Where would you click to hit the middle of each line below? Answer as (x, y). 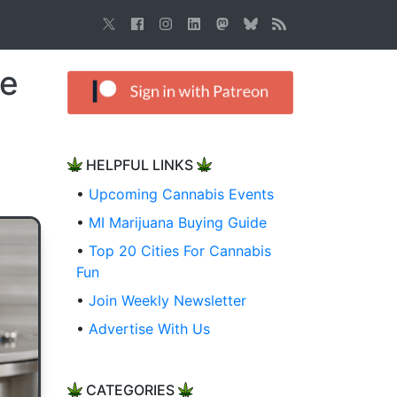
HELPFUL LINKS (140, 165)
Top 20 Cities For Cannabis (180, 251)
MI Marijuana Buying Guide (178, 223)
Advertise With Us (149, 329)
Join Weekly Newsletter (167, 301)
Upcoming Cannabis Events (181, 195)
